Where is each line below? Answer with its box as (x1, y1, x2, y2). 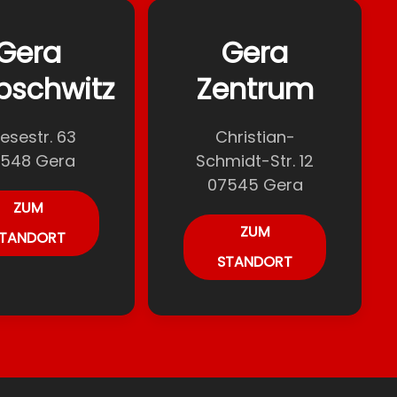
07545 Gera (206, 174, 303, 196)
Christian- (214, 126, 295, 148)
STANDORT (217, 252, 293, 272)
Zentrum (196, 69, 314, 109)
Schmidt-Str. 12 (196, 150, 315, 172)
